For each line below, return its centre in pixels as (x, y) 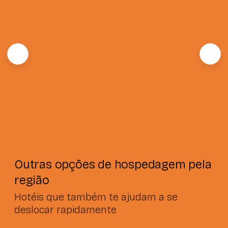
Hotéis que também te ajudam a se (96, 197)
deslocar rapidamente (65, 209)
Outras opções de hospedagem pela (113, 164)
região (32, 180)
